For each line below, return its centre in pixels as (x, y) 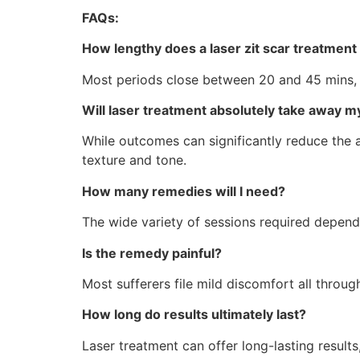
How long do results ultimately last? (194, 315)
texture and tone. (134, 160)
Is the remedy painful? (152, 253)
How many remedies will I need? (184, 191)
